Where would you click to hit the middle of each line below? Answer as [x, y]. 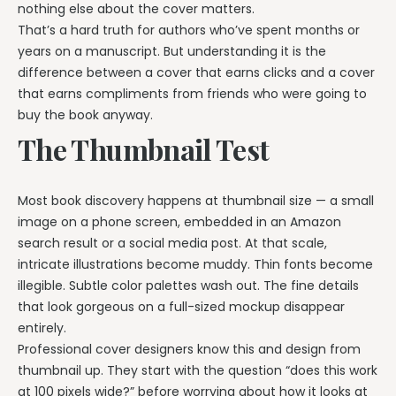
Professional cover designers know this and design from [189, 350]
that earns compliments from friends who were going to [192, 93]
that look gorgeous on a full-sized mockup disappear [181, 307]
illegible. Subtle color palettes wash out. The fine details [188, 286]
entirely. [42, 328]
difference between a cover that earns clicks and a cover [196, 72]
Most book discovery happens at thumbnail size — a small [196, 201]
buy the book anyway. [85, 114]
